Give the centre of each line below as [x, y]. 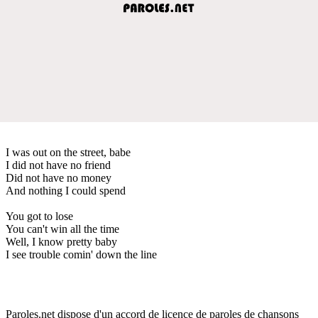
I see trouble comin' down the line [81, 254]
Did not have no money [59, 177]
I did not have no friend [58, 165]
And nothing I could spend [66, 190]
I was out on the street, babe [68, 152]
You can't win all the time [62, 229]
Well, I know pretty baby [61, 241]
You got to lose [39, 216]
